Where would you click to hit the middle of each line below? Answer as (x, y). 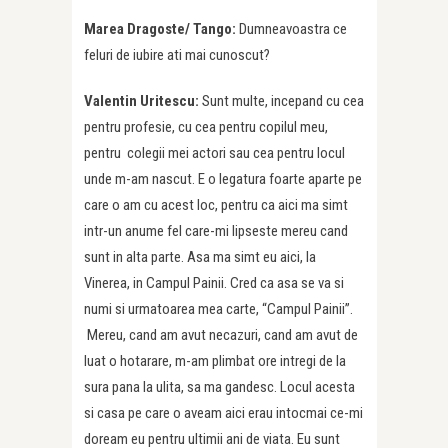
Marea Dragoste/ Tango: (161, 29)
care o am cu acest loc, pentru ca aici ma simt (216, 205)
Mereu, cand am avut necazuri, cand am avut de (221, 335)
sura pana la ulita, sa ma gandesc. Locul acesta (219, 387)
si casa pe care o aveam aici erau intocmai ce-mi (223, 413)
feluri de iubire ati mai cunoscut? (177, 55)
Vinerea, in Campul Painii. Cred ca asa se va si (214, 283)
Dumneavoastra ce (293, 29)
